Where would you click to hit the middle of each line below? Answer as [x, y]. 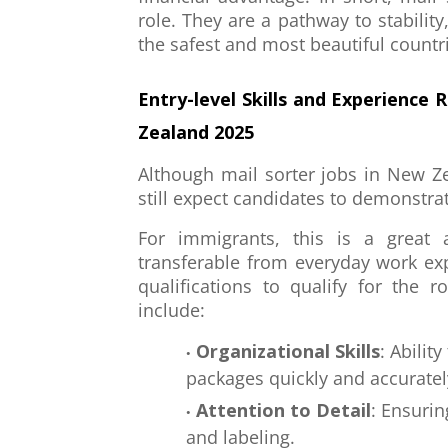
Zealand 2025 [196, 132]
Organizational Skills [288, 351]
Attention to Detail [283, 410]
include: [171, 310]
